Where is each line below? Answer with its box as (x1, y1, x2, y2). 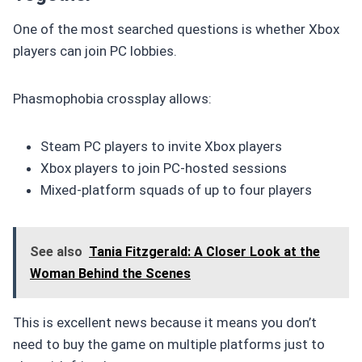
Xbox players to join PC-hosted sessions (40, 159, 287, 176)
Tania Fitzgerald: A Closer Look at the (89, 243, 320, 259)
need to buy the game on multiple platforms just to (13, 335, 325, 352)
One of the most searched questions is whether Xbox (13, 20, 339, 37)
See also (30, 243, 82, 259)
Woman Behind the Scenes (30, 265, 191, 281)
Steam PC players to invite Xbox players (40, 137, 282, 154)
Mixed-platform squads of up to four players (40, 181, 312, 198)
